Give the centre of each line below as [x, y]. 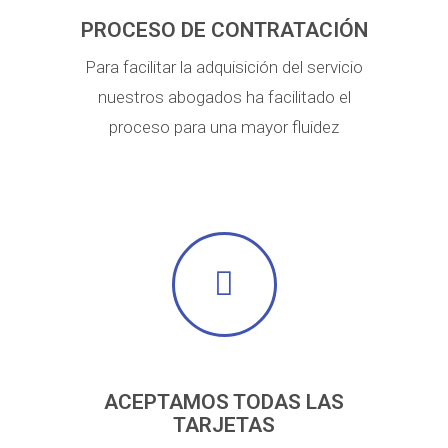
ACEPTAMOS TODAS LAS [224, 402]
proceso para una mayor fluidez [224, 127]
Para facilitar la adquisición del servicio [224, 67]
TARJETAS [224, 425]
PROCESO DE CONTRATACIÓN [224, 30]
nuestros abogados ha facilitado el [224, 97]
